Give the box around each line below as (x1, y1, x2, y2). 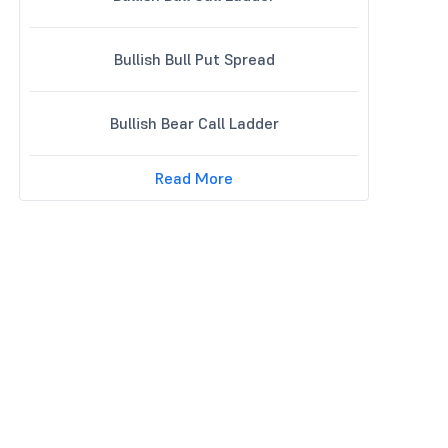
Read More (155, 168, 233, 188)
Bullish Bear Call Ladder (109, 113, 279, 133)
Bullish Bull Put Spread (113, 49, 275, 69)
